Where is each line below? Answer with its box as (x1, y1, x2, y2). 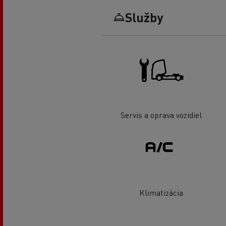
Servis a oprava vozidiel (120, 109, 202, 121)
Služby (125, 9, 163, 25)
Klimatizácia (139, 187, 183, 198)
